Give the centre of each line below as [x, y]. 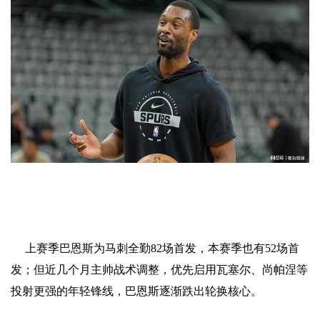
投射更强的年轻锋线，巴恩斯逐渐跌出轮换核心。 [136, 291]
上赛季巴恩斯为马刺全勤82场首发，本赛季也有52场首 [162, 248]
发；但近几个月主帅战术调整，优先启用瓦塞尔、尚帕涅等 [159, 269]
